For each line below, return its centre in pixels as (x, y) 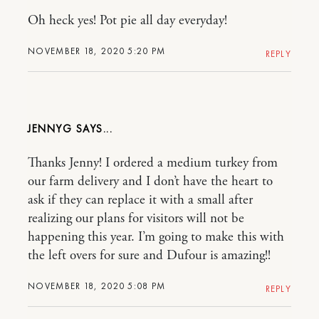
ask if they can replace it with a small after (140, 200)
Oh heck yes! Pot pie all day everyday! (127, 21)
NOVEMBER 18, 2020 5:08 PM (97, 286)
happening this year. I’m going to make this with (156, 237)
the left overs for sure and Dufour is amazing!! (149, 256)
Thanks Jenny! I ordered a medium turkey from (153, 163)
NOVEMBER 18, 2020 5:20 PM (97, 51)
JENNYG (52, 129)
